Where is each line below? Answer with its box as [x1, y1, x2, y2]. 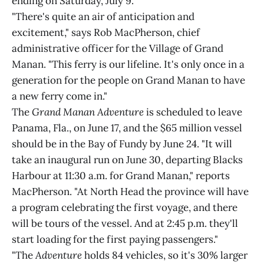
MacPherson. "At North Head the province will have [12, 185, 249, 198]
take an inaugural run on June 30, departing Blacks [12, 153, 243, 166]
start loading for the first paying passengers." [12, 233, 218, 246]
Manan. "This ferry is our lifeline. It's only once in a [12, 58, 245, 71]
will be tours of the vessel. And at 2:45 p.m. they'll [12, 217, 238, 230]
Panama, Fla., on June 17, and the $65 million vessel [12, 121, 242, 134]
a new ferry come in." [12, 90, 107, 103]
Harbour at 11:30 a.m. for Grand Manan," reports [12, 169, 230, 182]
